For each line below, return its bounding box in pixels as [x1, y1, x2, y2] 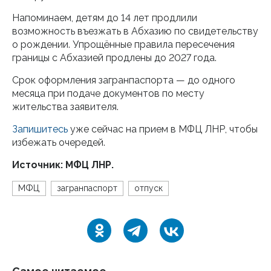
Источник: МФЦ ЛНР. [12, 159, 114, 171]
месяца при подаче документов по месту [12, 88, 204, 99]
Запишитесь [12, 123, 70, 135]
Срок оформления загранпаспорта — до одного [12, 74, 235, 86]
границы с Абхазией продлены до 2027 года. [12, 52, 217, 64]
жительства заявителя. [12, 101, 119, 113]
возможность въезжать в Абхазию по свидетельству [12, 25, 258, 37]
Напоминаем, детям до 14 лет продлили [12, 12, 197, 24]
